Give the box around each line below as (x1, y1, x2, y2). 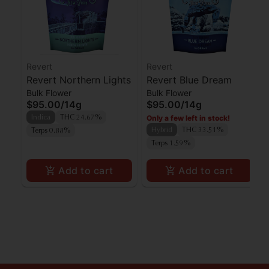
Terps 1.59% (151, 140, 190, 148)
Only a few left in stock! (147, 113, 230, 123)
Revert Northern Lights (26, 74, 131, 86)
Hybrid (151, 127, 172, 134)
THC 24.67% (60, 114, 101, 122)
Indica (31, 114, 50, 122)
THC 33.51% (182, 127, 223, 134)
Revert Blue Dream (147, 74, 232, 86)
